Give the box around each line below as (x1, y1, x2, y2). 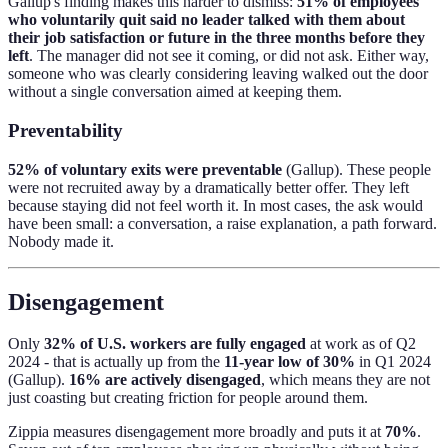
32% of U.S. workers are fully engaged (44, 335, 306, 353)
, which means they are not (261, 371, 430, 389)
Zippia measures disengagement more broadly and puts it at (8, 423, 385, 441)
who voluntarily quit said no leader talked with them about (8, 11, 405, 29)
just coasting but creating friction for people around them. (8, 389, 368, 407)
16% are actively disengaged (69, 371, 261, 389)
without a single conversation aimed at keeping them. (8, 83, 342, 101)
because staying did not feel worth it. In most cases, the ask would (8, 196, 423, 214)
